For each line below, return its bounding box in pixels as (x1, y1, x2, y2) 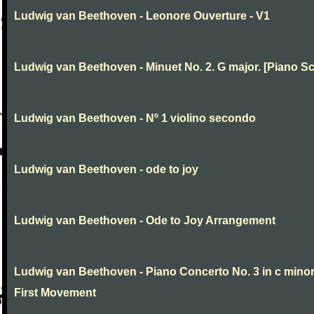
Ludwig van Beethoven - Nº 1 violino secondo (14, 112, 256, 124)
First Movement (14, 287, 96, 299)
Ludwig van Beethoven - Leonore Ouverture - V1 (14, 10, 270, 22)
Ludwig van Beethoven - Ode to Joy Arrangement (14, 214, 275, 226)
